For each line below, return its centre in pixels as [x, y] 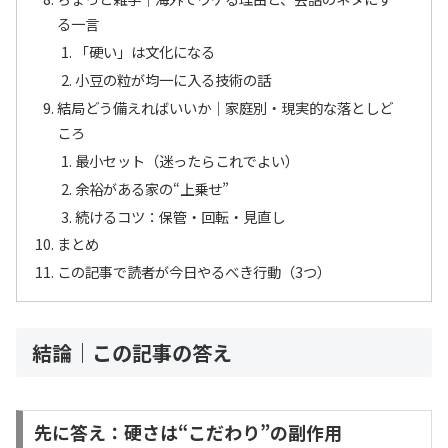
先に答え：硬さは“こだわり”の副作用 [187, 432]
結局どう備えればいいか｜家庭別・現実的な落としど [225, 107]
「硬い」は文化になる [144, 52]
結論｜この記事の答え [132, 353]
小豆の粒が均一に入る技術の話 [172, 80]
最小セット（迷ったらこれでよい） [186, 160]
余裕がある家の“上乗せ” [151, 188]
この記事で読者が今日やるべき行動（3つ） [194, 272]
